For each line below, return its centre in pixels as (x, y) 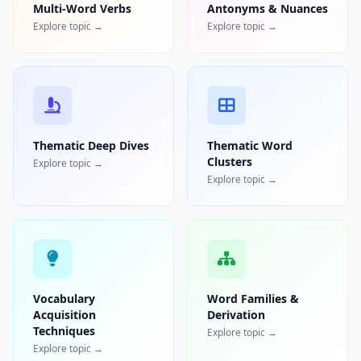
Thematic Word (250, 146)
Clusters (230, 162)
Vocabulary (64, 299)
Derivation (236, 315)
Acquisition (64, 315)
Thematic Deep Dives (91, 146)
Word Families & (253, 299)
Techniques (64, 331)
